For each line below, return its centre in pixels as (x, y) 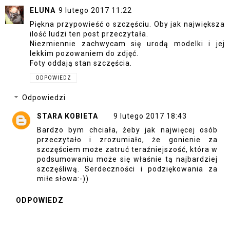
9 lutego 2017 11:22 (95, 11)
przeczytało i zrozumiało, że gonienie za (127, 139)
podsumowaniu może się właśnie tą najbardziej (127, 159)
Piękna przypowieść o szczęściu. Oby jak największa (127, 24)
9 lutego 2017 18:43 (150, 116)
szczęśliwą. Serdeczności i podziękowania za (127, 169)
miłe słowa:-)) (63, 178)
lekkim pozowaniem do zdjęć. (84, 54)
